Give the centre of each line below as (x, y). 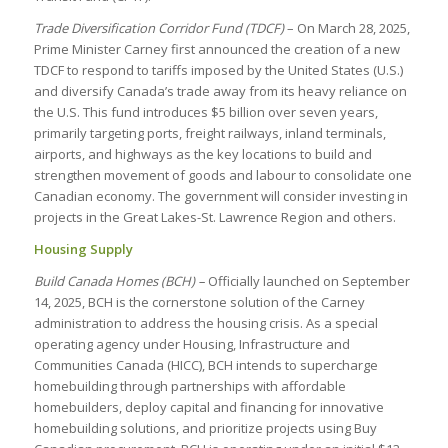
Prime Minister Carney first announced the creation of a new (216, 49)
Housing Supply (83, 249)
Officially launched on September (307, 281)
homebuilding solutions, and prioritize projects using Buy (205, 428)
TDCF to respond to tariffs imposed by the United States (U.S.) (218, 70)
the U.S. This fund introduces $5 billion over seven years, (205, 112)
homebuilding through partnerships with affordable (189, 386)
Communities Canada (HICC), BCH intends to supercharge (205, 365)
